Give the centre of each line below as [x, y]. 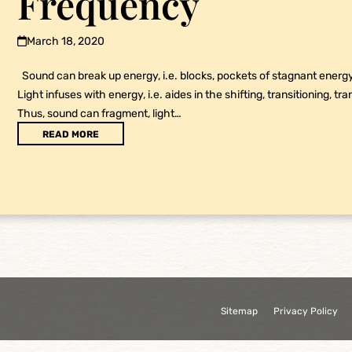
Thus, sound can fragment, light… [99, 114]
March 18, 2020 [66, 41]
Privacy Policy [306, 311]
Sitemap [239, 311]
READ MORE [71, 134]
